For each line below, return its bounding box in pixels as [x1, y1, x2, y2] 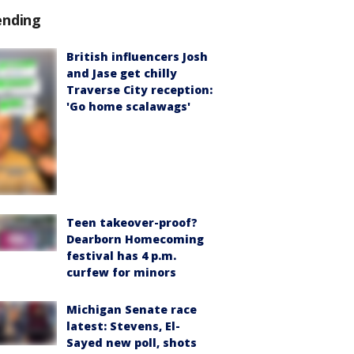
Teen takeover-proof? [66, 214, 198, 230]
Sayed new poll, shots [66, 334, 197, 350]
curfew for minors [66, 264, 176, 280]
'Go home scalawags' [66, 99, 190, 115]
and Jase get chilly [66, 66, 177, 81]
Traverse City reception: [66, 82, 213, 98]
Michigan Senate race [66, 301, 197, 317]
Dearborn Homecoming [66, 231, 204, 247]
